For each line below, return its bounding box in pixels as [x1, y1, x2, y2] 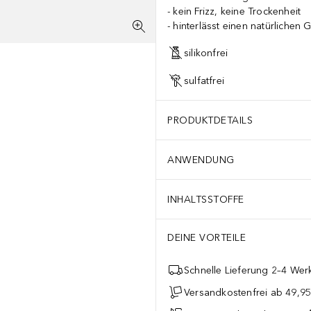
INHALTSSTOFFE [167, 193, 244, 205]
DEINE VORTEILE [167, 232, 246, 244]
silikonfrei [184, 47, 228, 59]
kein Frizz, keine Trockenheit [173, 6, 301, 17]
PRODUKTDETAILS [167, 114, 253, 126]
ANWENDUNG [167, 153, 235, 166]
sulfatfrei [184, 74, 224, 87]
